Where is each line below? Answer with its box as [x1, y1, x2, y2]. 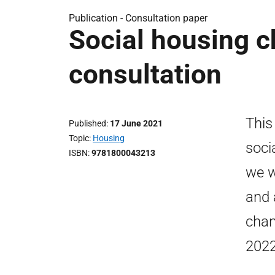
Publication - [69, 12, 125, 24]
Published [69, 118, 106, 128]
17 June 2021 [110, 118, 163, 128]
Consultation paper [125, 12, 207, 24]
